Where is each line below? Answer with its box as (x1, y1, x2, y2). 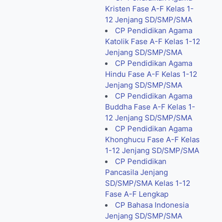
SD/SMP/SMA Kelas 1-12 (105, 179, 190, 188)
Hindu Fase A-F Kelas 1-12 (105, 70, 197, 79)
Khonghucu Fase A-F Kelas (105, 135, 200, 145)
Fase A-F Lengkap (105, 190, 168, 199)
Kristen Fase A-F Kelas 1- (105, 4, 194, 14)
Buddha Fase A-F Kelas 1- (105, 103, 195, 112)
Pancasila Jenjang (105, 168, 168, 177)
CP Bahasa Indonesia (115, 201, 189, 210)
